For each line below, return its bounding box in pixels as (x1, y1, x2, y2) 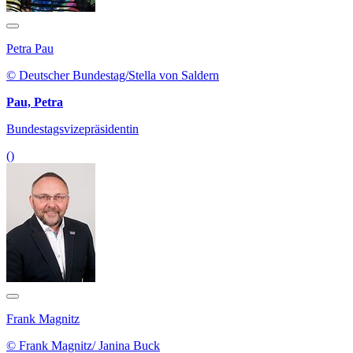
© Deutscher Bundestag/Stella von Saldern (6, 69, 219, 83)
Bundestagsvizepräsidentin (6, 122, 139, 136)
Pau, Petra (6, 95, 63, 110)
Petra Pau (6, 42, 54, 56)
